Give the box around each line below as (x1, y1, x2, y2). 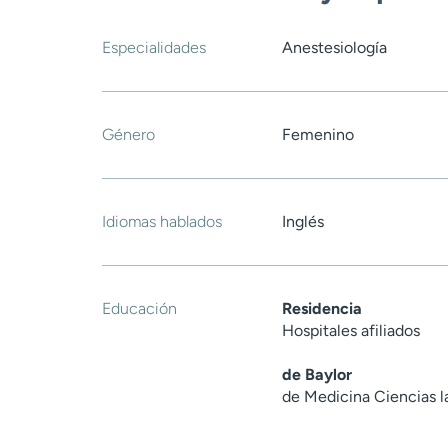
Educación (102, 299, 177, 319)
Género (102, 125, 155, 145)
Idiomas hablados (102, 212, 222, 232)
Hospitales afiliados (282, 321, 420, 341)
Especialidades (102, 38, 206, 58)
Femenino (282, 125, 354, 145)
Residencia (282, 299, 362, 319)
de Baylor (282, 365, 352, 385)
